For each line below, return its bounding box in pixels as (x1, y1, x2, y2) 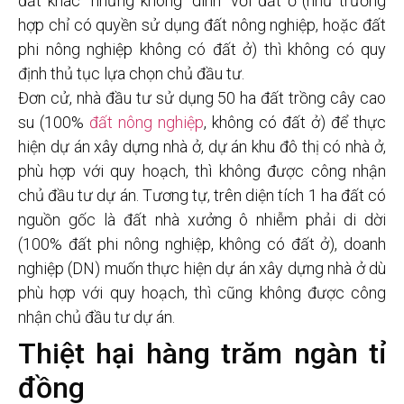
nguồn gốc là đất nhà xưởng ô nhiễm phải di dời (18, 210, 386, 230)
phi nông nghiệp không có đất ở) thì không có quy (18, 40, 386, 60)
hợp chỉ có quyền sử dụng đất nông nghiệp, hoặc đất (18, 15, 386, 35)
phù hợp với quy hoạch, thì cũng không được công (18, 283, 386, 303)
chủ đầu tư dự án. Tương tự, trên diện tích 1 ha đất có (18, 186, 386, 206)
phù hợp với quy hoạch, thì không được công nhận (18, 161, 386, 181)
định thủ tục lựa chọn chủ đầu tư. (18, 64, 244, 84)
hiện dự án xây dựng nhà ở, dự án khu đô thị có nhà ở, (18, 137, 386, 157)
